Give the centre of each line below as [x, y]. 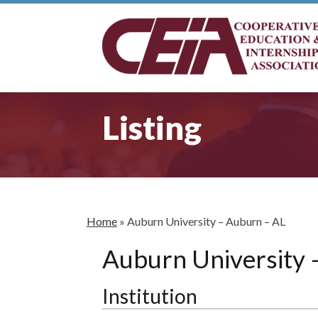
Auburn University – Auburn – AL [206, 221]
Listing [152, 127]
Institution [150, 296]
